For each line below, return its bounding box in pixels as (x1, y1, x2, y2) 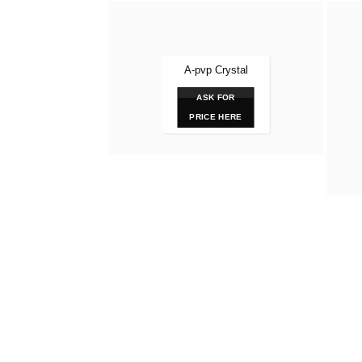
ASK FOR (196, 93, 235, 102)
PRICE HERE (189, 112, 242, 121)
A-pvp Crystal (183, 64, 248, 76)
